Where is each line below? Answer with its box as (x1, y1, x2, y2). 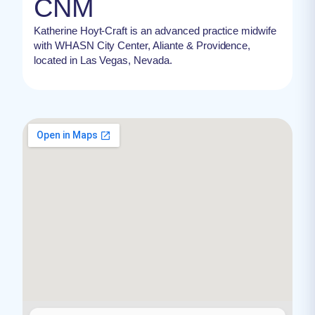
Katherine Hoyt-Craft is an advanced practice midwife (34, 24, 277, 37)
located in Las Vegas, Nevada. (34, 53, 172, 66)
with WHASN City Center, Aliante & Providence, (34, 39, 251, 51)
